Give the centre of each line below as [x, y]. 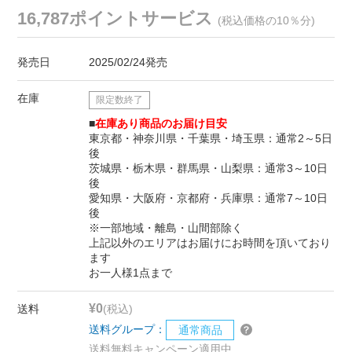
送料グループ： [128, 329]
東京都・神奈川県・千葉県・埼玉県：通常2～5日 [211, 138]
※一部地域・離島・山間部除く [166, 227]
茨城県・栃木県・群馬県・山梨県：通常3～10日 [209, 168]
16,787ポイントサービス [118, 18]
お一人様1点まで [131, 272]
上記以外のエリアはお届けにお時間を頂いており [210, 242]
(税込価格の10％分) [267, 20]
